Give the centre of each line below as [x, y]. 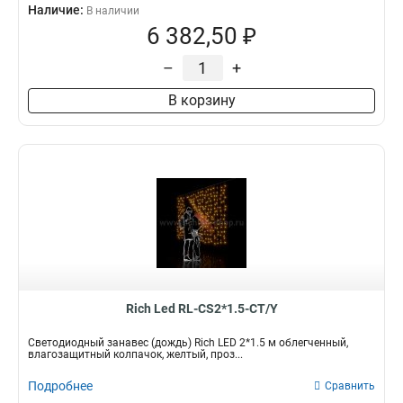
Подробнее [60, 386]
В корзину [201, 100]
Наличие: [57, 10]
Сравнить [350, 386]
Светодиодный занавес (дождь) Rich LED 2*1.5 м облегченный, [188, 343]
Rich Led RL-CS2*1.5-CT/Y [201, 309]
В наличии [113, 11]
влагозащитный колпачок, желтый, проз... [135, 354]
